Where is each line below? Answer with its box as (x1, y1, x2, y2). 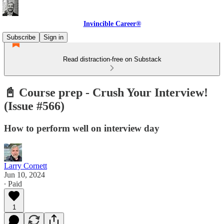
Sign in (43, 33, 63, 41)
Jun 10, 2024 (4, 170, 45, 179)
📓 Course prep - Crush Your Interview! (4, 85, 208, 99)
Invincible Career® (83, 20, 141, 27)
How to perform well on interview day (4, 122, 159, 133)
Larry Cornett (4, 161, 47, 170)
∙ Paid (4, 179, 22, 188)
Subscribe (6, 33, 35, 41)
